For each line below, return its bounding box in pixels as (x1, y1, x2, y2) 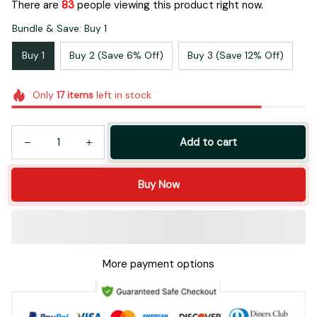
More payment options (103, 257, 214, 272)
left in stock (93, 88, 151, 101)
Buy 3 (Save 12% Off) (188, 49, 284, 62)
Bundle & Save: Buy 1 (12, 21, 107, 35)
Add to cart (179, 135, 237, 150)
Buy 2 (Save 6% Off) (69, 49, 163, 62)
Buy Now (137, 178, 180, 192)
